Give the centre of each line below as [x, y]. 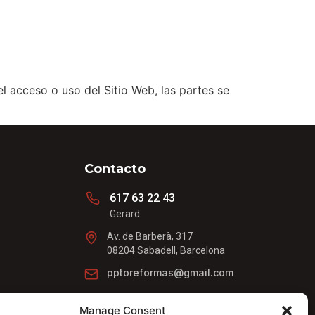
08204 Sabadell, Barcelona [166, 251]
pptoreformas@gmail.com [170, 273]
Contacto [115, 169]
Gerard [125, 214]
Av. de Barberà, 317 [150, 237]
